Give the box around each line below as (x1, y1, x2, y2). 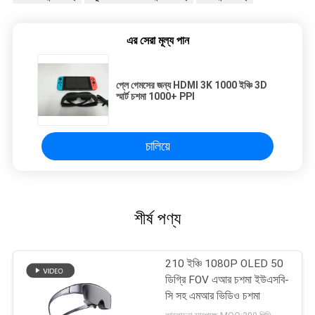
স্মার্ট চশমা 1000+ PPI (116, 91, 195, 103)
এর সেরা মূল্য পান (126, 34, 189, 48)
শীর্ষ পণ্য (134, 209, 181, 229)
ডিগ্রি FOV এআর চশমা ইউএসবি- (165, 274, 290, 287)
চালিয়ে (145, 139, 170, 154)
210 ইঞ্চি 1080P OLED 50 (165, 257, 284, 271)
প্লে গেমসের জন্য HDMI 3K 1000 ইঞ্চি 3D (116, 79, 267, 91)
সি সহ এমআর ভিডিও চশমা (165, 290, 261, 303)
